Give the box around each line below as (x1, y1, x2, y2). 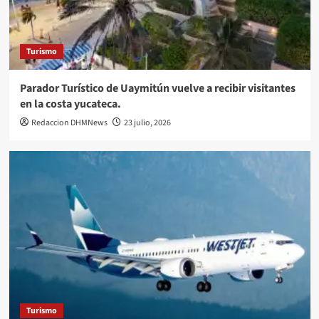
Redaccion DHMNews (31, 117, 108, 130)
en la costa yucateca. (19, 96, 121, 113)
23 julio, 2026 (123, 117, 171, 130)
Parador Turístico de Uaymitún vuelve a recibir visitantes (19, 80, 296, 97)
